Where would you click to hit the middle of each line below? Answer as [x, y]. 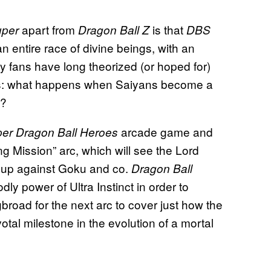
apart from [50, 30]
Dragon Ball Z [115, 30]
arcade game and [167, 132]
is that [169, 30]
